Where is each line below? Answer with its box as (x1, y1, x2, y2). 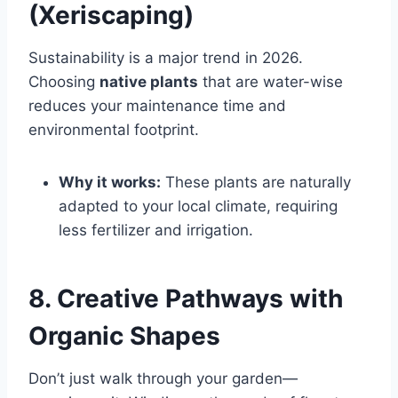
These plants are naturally (161, 172, 351, 191)
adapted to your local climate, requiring (59, 196, 338, 215)
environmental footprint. (28, 120, 199, 139)
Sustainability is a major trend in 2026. (28, 48, 303, 67)
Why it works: (59, 172, 161, 191)
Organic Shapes (28, 320, 220, 351)
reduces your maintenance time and (28, 96, 286, 115)
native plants (99, 72, 198, 91)
